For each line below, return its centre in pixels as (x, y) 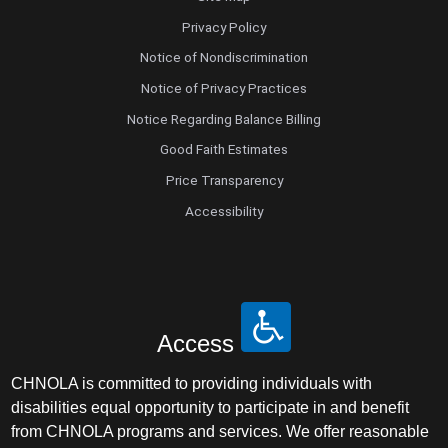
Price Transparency (224, 179)
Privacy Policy (224, 26)
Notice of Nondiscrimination (224, 57)
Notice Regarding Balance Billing (224, 118)
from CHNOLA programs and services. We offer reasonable (220, 431)
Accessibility (224, 210)
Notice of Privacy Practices (224, 87)
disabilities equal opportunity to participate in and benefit (210, 407)
